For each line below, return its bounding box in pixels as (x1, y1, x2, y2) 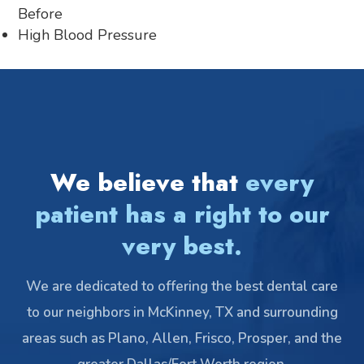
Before (18, 3, 63, 24)
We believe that (50, 164, 245, 200)
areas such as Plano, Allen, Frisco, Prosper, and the (22, 328, 342, 348)
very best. (122, 227, 242, 263)
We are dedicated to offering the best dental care (26, 276, 338, 296)
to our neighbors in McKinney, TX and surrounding (26, 302, 338, 322)
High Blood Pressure (18, 24, 157, 45)
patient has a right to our (34, 196, 330, 232)
